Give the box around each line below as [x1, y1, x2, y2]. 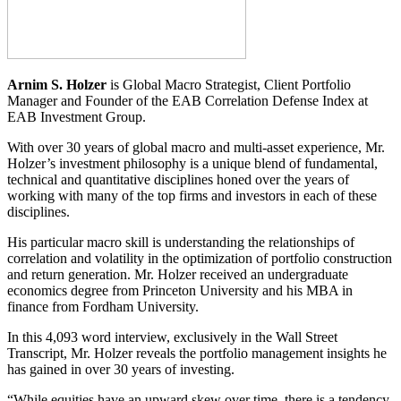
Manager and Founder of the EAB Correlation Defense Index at [7, 92, 368, 108]
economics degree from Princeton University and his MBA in [7, 282, 353, 298]
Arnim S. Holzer [7, 76, 107, 92]
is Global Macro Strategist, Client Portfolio [107, 76, 351, 92]
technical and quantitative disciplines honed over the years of [7, 171, 349, 187]
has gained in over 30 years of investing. [7, 361, 235, 377]
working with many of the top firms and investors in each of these [7, 187, 377, 203]
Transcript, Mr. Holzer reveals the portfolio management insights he [7, 345, 387, 361]
